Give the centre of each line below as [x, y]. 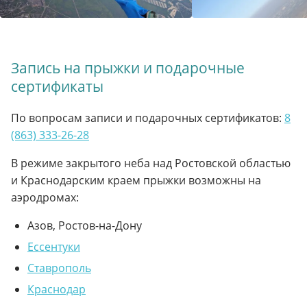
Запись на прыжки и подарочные [128, 67]
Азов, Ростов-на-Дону [85, 225]
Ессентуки [54, 246]
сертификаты [57, 86]
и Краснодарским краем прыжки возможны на [136, 180]
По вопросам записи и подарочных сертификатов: [148, 118]
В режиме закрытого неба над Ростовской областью [151, 163]
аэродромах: [45, 197]
